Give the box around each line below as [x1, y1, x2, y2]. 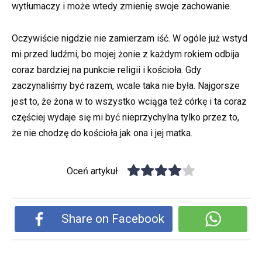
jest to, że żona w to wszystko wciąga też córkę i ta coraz [12, 95, 247, 107]
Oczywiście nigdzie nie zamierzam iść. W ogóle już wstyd [12, 32, 247, 44]
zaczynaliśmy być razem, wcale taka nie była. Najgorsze [12, 80, 240, 91]
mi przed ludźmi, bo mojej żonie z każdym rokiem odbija [12, 48, 239, 60]
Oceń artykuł [67, 165, 118, 177]
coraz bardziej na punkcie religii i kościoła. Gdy [12, 64, 201, 75]
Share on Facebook [61, 211, 165, 226]
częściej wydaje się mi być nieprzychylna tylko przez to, [12, 111, 239, 123]
